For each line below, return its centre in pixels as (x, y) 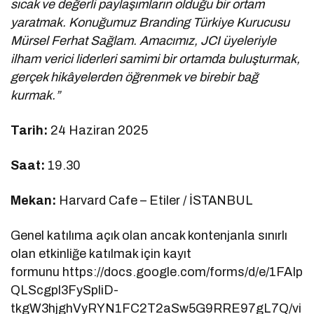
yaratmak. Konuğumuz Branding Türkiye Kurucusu (150, 22)
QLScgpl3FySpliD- (64, 290)
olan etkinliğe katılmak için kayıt (101, 253)
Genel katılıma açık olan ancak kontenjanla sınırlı (149, 235)
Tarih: (31, 130)
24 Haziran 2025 (100, 130)
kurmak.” (35, 95)
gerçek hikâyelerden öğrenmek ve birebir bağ (135, 77)
